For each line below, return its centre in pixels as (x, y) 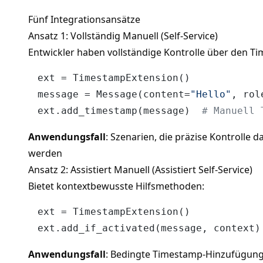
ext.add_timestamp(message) (120, 110)
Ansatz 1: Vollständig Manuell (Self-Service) (123, 36)
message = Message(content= (114, 94)
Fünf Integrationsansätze (84, 19)
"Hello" (211, 94)
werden (45, 153)
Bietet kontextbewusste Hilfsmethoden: (116, 186)
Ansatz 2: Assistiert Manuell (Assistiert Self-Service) (140, 169)
